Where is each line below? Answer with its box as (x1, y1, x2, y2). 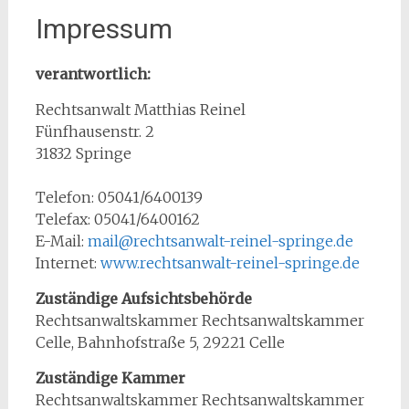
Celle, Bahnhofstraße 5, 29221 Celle (35, 333, 285, 351)
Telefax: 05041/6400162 (35, 210, 200, 228)
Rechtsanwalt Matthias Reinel (35, 100, 246, 119)
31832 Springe (35, 144, 131, 163)
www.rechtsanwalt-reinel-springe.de (100, 254, 360, 272)
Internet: (35, 254, 100, 272)
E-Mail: (35, 232, 88, 250)
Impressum (35, 13, 173, 45)
